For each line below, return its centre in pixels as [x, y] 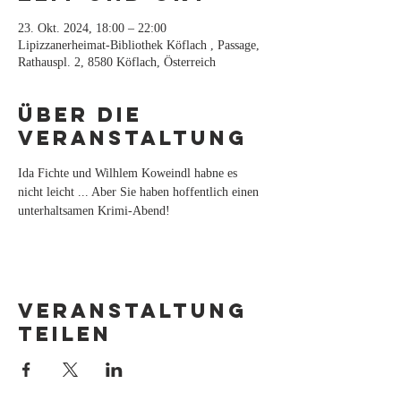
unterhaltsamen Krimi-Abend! [94, 211]
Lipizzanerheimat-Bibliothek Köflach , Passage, [139, 45]
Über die [80, 115]
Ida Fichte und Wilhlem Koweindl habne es [129, 173]
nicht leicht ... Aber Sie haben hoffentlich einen [140, 192]
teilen [65, 334]
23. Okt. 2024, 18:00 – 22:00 [92, 28]
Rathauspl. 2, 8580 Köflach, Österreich [117, 62]
